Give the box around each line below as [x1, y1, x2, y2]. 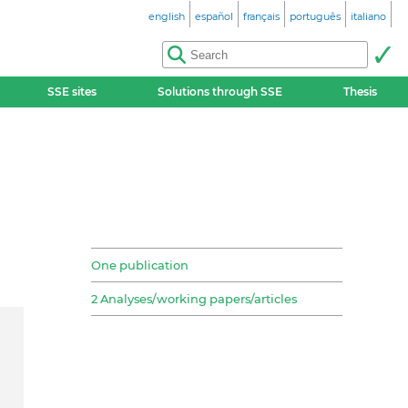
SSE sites [46, 85, 97, 98]
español [195, 10, 233, 23]
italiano [351, 10, 386, 23]
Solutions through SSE [158, 85, 283, 98]
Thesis [343, 85, 378, 98]
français [243, 10, 280, 23]
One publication [91, 258, 189, 273]
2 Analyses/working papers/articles [91, 291, 297, 307]
